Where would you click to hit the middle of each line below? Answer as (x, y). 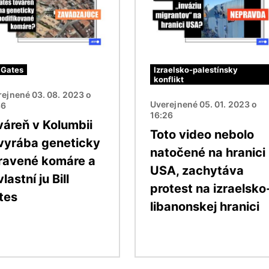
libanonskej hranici (205, 206)
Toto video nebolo (202, 134)
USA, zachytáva (197, 170)
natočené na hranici (208, 152)
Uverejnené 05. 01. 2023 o (204, 104)
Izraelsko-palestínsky (196, 69)
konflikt (169, 79)
